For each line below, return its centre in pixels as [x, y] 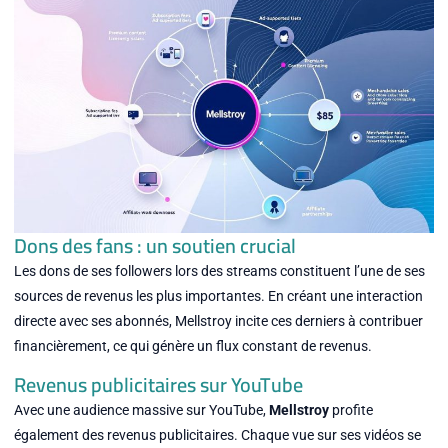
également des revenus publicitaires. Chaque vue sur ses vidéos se [217, 435]
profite [350, 410]
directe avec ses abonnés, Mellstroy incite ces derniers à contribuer [218, 320]
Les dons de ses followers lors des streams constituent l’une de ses [219, 270]
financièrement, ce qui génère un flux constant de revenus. [192, 345]
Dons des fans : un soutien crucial [154, 245]
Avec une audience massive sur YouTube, [141, 410]
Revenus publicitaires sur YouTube [158, 385]
